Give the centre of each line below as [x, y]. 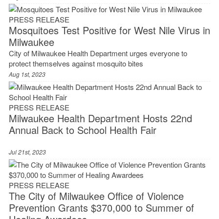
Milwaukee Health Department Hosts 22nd [100, 118]
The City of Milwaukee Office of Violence [96, 196]
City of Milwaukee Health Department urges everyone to [98, 53]
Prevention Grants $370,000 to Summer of [101, 208]
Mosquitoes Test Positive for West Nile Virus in [109, 30]
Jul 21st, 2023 [27, 152]
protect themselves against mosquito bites [76, 64]
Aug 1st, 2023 [27, 74]
